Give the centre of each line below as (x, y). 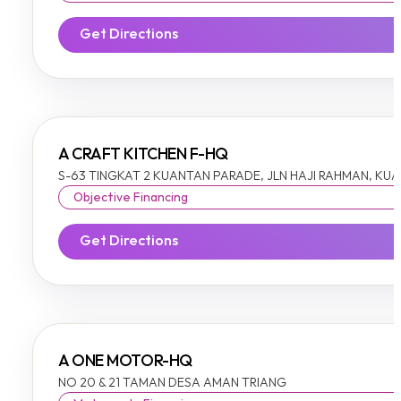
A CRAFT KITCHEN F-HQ (143, 155)
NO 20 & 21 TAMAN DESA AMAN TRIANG (172, 383)
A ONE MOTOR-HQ (125, 362)
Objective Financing (131, 198)
